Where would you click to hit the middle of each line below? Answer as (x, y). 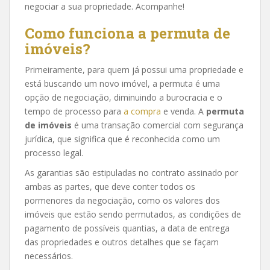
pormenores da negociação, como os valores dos (122, 200)
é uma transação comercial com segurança (158, 125)
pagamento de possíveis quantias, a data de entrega (127, 228)
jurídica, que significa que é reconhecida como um (122, 139)
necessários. (49, 256)
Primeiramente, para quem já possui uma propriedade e (134, 69)
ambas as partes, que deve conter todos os (110, 186)
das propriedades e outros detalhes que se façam (122, 242)
